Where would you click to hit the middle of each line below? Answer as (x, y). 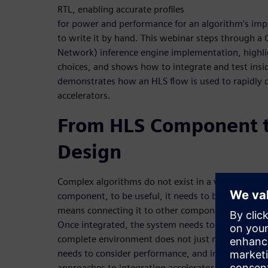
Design (89, 152)
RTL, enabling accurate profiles (121, 10)
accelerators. (84, 96)
